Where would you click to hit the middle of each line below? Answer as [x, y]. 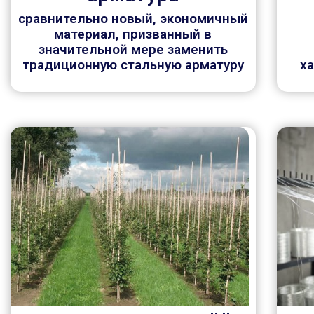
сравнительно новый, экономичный [133, 19]
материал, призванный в [133, 34]
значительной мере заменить [133, 50]
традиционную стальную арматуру [133, 65]
